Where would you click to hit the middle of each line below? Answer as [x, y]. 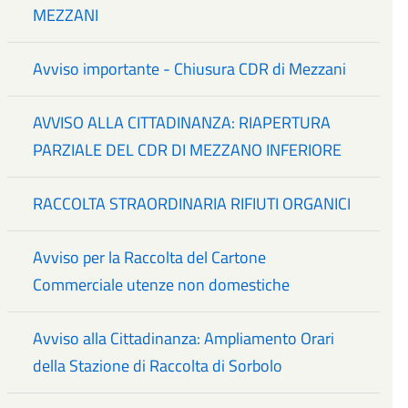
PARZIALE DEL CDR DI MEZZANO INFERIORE [188, 150]
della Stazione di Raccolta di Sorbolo [158, 366]
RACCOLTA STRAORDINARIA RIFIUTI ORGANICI [192, 204]
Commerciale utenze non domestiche [162, 285]
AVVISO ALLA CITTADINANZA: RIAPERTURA [182, 123]
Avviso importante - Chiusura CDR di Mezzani [190, 69]
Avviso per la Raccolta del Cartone [150, 258]
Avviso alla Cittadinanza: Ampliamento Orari [184, 339]
